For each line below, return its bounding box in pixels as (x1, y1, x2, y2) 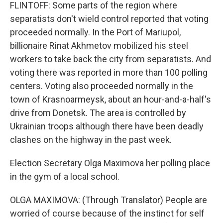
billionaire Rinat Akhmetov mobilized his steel (10, 40, 188, 51)
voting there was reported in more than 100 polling (10, 67, 208, 78)
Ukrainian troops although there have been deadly (10, 121, 204, 131)
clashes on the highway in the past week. (10, 134, 172, 145)
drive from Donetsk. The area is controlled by (10, 108, 186, 118)
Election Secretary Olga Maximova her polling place (10, 158, 210, 168)
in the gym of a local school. (10, 171, 119, 182)
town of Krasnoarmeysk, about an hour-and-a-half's (10, 94, 211, 105)
